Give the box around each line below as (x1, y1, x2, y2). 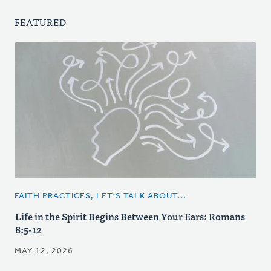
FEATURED (15, 14, 67, 30)
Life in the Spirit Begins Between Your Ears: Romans (15, 208, 245, 224)
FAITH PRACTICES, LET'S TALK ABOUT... (15, 192, 186, 201)
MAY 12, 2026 (15, 247, 73, 256)
